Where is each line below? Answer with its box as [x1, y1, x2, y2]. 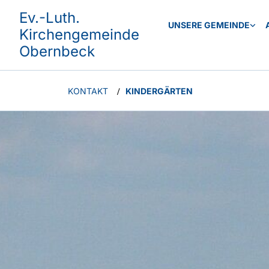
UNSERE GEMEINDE [168, 20, 250, 30]
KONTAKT [68, 85, 108, 96]
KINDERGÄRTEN [125, 85, 193, 96]
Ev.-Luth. [19, 9, 80, 26]
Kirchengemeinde [19, 26, 139, 43]
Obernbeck [19, 43, 95, 60]
